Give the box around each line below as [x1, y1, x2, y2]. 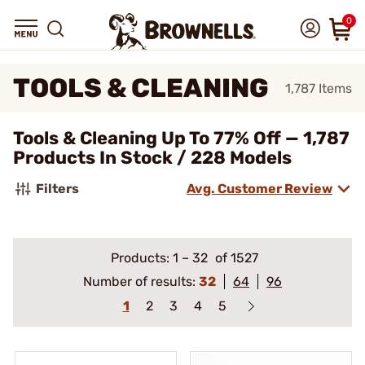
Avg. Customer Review [187, 181, 332, 196]
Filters [36, 181, 79, 196]
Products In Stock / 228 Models [13, 147, 292, 169]
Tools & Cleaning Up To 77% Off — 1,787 [13, 127, 350, 149]
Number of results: [83, 274, 199, 289]
